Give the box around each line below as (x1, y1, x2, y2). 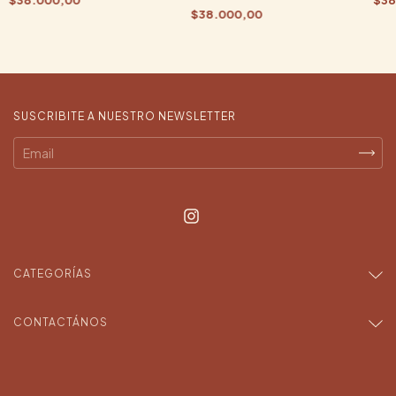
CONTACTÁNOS (13, 315, 108, 329)
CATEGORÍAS (13, 266, 92, 280)
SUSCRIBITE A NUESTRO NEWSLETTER (13, 109, 236, 123)
